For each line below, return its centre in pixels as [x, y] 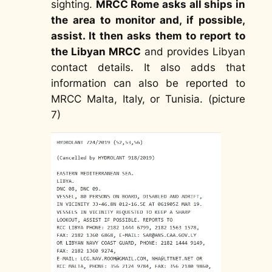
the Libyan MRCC [96, 51]
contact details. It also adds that [148, 67]
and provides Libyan [193, 51]
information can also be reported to [148, 83]
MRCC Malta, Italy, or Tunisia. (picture [148, 99]
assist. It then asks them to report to [148, 36]
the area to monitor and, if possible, [148, 20]
